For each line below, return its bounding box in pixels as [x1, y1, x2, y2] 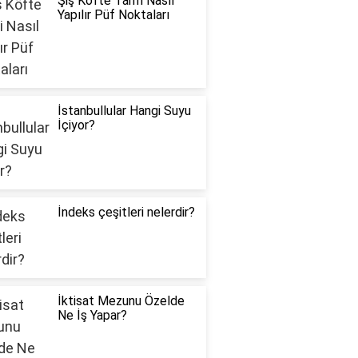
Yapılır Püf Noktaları [57, 7, 169, 23]
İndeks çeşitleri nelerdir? [57, 205, 195, 221]
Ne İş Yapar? [57, 308, 127, 324]
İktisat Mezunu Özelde [57, 293, 185, 309]
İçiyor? [57, 117, 95, 133]
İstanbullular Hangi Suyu [57, 103, 191, 119]
